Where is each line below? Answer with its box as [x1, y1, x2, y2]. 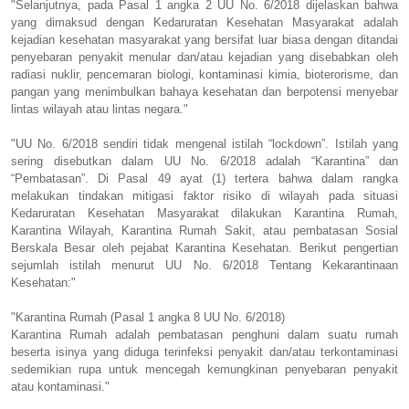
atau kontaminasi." [11, 379, 110, 393]
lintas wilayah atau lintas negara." [11, 101, 188, 116]
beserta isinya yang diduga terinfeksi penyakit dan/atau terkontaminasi [11, 344, 398, 359]
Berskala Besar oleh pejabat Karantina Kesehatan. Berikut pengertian [11, 240, 398, 255]
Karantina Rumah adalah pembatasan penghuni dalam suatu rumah [11, 327, 398, 341]
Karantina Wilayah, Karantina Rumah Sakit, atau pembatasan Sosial [11, 223, 398, 237]
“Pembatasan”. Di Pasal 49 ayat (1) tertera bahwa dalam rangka [11, 171, 398, 185]
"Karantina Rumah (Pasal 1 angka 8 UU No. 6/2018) [11, 309, 285, 324]
